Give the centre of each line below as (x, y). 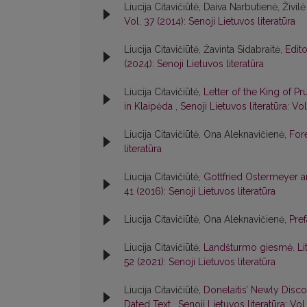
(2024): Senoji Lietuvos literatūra (194, 64)
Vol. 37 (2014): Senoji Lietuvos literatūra (210, 22)
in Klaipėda (150, 107)
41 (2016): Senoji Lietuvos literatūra (200, 192)
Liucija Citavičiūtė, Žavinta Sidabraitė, (205, 50)
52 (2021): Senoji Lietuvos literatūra (200, 262)
